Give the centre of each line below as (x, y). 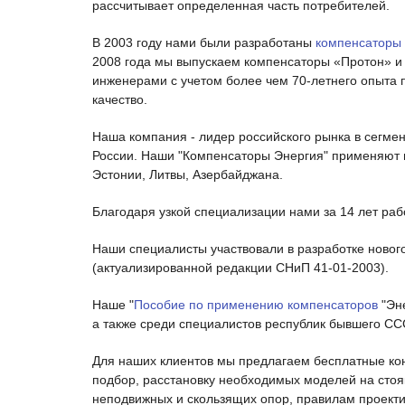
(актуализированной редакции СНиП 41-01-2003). (240, 267)
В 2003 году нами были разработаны (204, 42)
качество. (120, 99)
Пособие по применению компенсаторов (256, 304)
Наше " (113, 304)
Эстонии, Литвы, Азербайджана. (188, 174)
